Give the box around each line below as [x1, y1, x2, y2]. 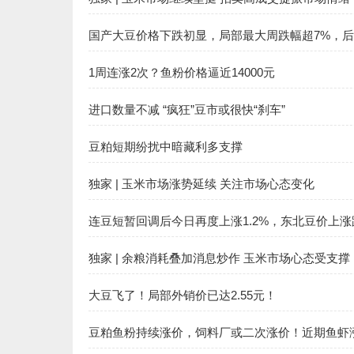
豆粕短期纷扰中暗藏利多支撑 [88, 140, 243, 153]
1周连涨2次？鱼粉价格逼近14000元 [88, 66, 275, 79]
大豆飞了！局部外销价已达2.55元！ [88, 288, 277, 302]
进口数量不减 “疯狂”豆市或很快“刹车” [88, 103, 285, 116]
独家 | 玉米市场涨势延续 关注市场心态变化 [88, 177, 314, 190]
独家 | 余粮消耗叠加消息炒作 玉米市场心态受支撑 [88, 251, 350, 265]
